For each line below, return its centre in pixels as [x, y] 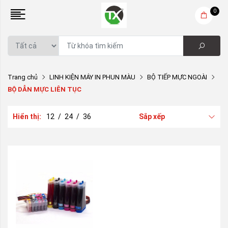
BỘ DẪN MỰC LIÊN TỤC [45, 89]
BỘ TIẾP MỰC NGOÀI [177, 77]
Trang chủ [23, 77]
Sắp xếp [152, 117]
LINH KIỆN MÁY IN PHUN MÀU [92, 77]
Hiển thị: [28, 117]
